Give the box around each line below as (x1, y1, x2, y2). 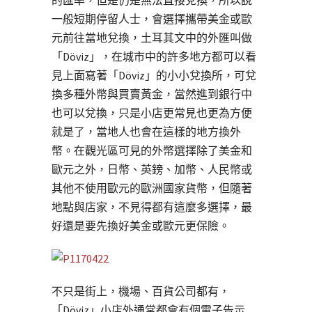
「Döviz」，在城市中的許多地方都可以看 (52, 49, 256, 64)
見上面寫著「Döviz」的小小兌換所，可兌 (52, 68, 256, 83)
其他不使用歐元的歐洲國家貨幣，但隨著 (52, 181, 252, 196)
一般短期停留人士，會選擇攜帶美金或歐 (52, 12, 252, 26)
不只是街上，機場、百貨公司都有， (52, 284, 230, 299)
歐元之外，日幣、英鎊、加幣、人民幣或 (52, 162, 252, 177)
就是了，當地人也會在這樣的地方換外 (52, 125, 241, 139)
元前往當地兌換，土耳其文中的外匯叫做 (52, 31, 252, 45)
